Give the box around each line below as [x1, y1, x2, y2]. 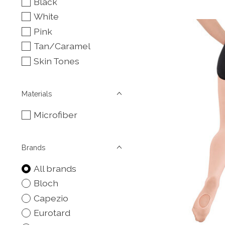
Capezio [33, 192, 68, 203]
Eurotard [33, 207, 70, 218]
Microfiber [33, 109, 77, 120]
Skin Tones [33, 55, 79, 66]
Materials [22, 89, 52, 98]
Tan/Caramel [33, 41, 90, 52]
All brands [33, 163, 76, 174]
